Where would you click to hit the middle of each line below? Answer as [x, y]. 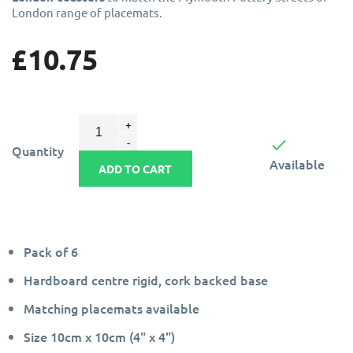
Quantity [38, 150]
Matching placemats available [111, 308]
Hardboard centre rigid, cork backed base [146, 279]
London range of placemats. [87, 12]
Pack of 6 [51, 251]
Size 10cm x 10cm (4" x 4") [99, 336]
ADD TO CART [135, 168]
